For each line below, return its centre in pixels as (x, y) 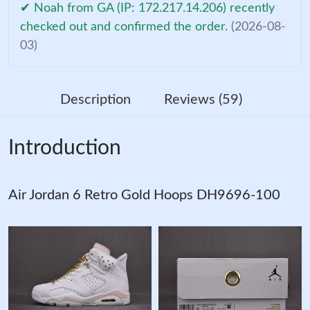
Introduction (65, 148)
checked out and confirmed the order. (126, 27)
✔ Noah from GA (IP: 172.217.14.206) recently (147, 9)
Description (95, 100)
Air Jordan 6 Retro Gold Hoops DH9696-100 (144, 195)
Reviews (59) (203, 100)
